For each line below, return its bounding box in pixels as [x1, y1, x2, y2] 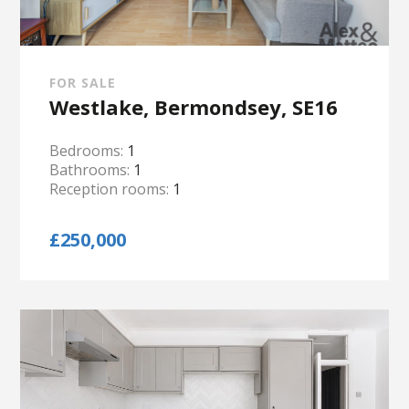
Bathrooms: [49, 160, 134, 180]
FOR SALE [49, 74, 116, 91]
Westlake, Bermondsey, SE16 [49, 93, 339, 121]
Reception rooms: [49, 179, 173, 199]
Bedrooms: [49, 141, 128, 161]
